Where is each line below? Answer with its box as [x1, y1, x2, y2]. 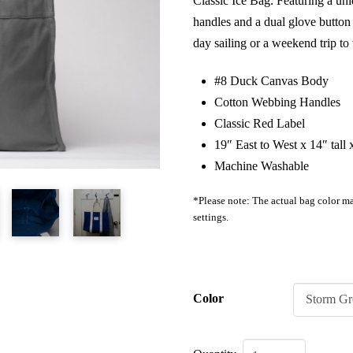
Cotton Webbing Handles [214, 95, 340, 109]
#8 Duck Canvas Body [214, 73, 329, 87]
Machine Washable [214, 158, 309, 173]
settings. [193, 211, 229, 223]
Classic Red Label [214, 116, 305, 130]
